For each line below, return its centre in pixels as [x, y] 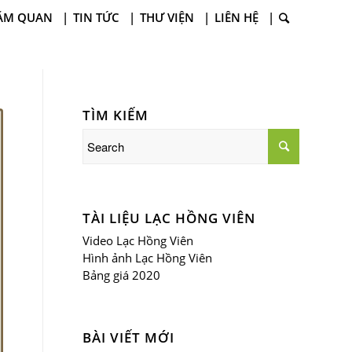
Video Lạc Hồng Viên [138, 240]
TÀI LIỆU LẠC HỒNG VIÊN [169, 218]
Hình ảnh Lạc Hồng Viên [148, 258]
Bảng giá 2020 [122, 275]
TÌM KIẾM [116, 115]
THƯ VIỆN [167, 17]
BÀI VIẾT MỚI [129, 337]
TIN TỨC [96, 17]
